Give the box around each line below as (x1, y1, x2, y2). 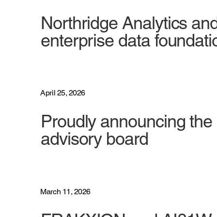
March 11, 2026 (40, 186, 91, 196)
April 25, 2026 (40, 88, 85, 98)
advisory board (40, 128, 148, 149)
